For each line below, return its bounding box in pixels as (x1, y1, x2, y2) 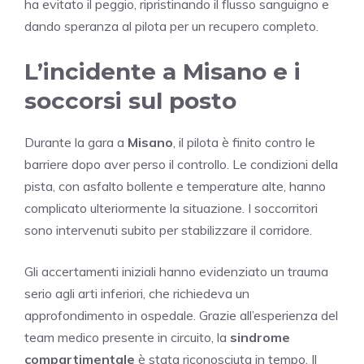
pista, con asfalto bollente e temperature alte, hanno (24, 177, 326, 194)
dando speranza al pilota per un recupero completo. (24, 17, 318, 34)
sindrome (230, 328, 290, 345)
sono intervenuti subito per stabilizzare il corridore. (24, 221, 312, 238)
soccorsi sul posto (24, 86, 236, 115)
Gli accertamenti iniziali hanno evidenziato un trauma (24, 262, 328, 279)
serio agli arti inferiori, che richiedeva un (24, 284, 249, 301)
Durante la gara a (24, 133, 128, 150)
